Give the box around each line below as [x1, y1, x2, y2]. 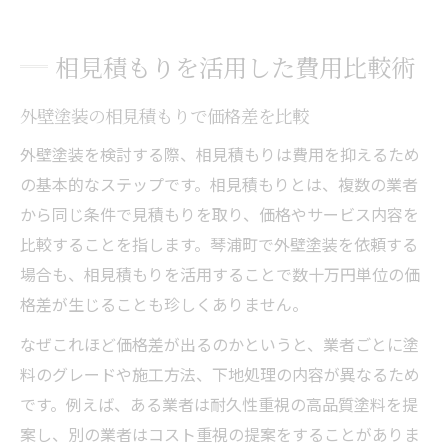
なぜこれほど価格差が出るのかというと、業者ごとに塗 [20, 331, 419, 356]
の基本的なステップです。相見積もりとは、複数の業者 [20, 171, 418, 196]
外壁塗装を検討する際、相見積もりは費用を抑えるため [20, 141, 420, 166]
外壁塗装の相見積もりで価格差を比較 [20, 102, 309, 128]
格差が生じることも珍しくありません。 [20, 291, 308, 316]
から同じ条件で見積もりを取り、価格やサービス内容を [20, 201, 419, 226]
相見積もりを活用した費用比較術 [55, 48, 415, 84]
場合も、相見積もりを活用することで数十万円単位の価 [20, 261, 420, 286]
